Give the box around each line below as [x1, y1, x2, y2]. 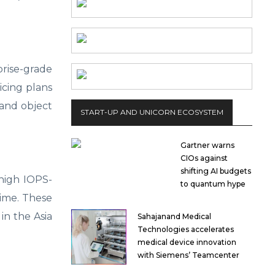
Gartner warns [180, 141, 234, 150]
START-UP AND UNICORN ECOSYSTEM [80, 107, 223, 117]
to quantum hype [180, 179, 246, 189]
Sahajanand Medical [137, 212, 211, 222]
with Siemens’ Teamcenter [137, 250, 239, 260]
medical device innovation [137, 238, 236, 247]
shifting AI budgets [180, 166, 251, 176]
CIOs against [180, 153, 228, 163]
